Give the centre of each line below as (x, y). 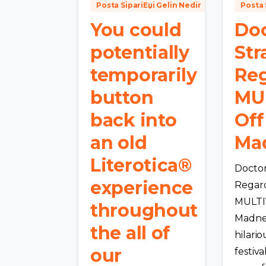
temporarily (144, 75)
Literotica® (141, 166)
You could (136, 30)
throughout (144, 211)
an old (119, 143)
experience (142, 188)
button (122, 98)
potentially (140, 53)
